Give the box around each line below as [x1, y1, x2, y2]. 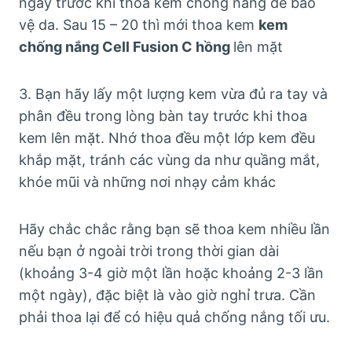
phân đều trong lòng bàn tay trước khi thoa [19, 107, 307, 124]
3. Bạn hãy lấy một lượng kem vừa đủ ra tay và [19, 85, 328, 102]
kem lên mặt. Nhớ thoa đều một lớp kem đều [19, 129, 315, 146]
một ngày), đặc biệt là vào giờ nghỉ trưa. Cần [19, 286, 316, 303]
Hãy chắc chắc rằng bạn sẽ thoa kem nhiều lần [19, 220, 330, 237]
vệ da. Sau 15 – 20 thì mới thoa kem [19, 16, 258, 33]
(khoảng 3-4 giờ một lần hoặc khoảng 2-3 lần [19, 264, 324, 281]
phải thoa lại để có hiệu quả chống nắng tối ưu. [19, 308, 330, 325]
